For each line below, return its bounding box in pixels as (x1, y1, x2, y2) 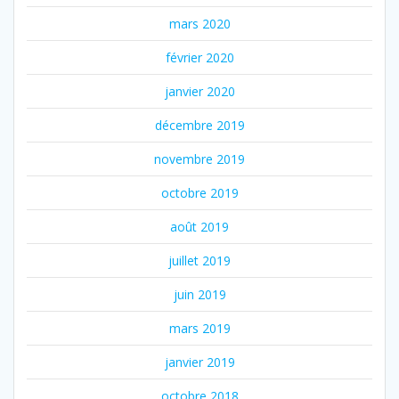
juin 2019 (173, 286, 226, 304)
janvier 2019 (164, 354, 235, 371)
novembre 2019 (154, 151, 245, 168)
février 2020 (165, 49, 234, 67)
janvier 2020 (164, 83, 235, 101)
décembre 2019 (154, 117, 245, 134)
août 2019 (170, 218, 229, 236)
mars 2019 (168, 320, 231, 338)
